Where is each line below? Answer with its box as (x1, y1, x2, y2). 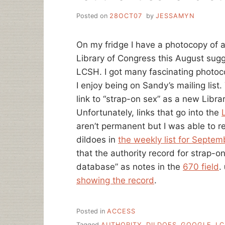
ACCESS (107, 207, 136, 215)
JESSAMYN (155, 12, 195, 20)
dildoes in (76, 134, 118, 145)
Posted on (76, 12, 109, 20)
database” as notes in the (76, 161, 183, 172)
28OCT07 (109, 12, 142, 20)
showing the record (76, 175, 154, 185)
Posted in (76, 207, 107, 215)
